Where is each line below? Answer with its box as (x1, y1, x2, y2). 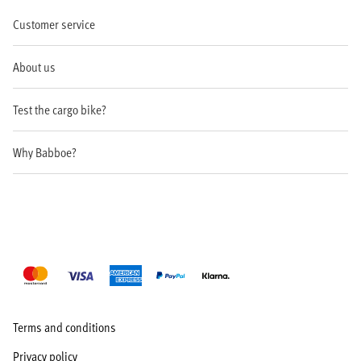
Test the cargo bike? (13, 101, 106, 118)
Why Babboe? (13, 143, 77, 160)
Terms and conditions (13, 318, 116, 336)
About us (13, 58, 56, 75)
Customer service (13, 15, 95, 32)
